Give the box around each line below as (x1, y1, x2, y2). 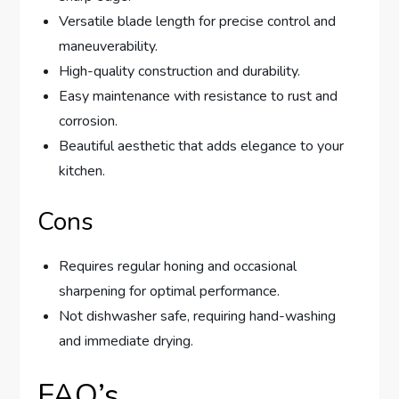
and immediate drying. (59, 331, 194, 352)
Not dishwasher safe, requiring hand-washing (59, 306, 337, 327)
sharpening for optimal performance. (59, 281, 281, 302)
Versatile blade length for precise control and (59, 12, 337, 32)
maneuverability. (59, 37, 159, 57)
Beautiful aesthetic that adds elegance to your (59, 136, 345, 157)
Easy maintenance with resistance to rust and (59, 86, 338, 107)
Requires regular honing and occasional (59, 256, 297, 277)
